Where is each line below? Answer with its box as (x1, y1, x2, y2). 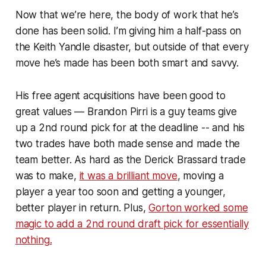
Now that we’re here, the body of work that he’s (15, 8, 239, 21)
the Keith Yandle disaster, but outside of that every (15, 40, 249, 53)
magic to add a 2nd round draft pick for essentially (15, 217, 249, 230)
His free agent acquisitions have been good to (15, 89, 226, 102)
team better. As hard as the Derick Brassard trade (15, 153, 246, 166)
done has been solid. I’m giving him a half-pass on (15, 24, 242, 37)
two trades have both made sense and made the (15, 137, 240, 150)
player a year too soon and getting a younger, (15, 185, 226, 198)
